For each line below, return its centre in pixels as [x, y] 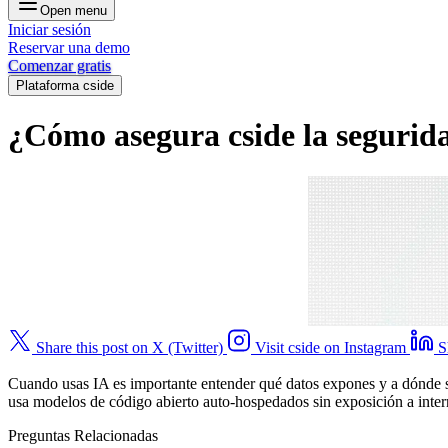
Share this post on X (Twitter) [129, 347]
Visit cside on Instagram [330, 347]
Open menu [73, 10]
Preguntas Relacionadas [83, 435]
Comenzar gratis [59, 65]
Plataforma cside [65, 85]
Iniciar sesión [49, 29]
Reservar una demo [69, 47]
